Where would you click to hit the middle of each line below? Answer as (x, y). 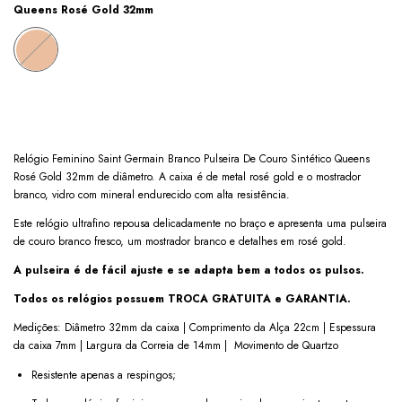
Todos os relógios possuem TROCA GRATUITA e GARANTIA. (182, 299)
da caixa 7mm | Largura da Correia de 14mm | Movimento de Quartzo (178, 346)
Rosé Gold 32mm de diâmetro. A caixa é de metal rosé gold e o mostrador (187, 177)
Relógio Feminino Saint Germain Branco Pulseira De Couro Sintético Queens (192, 159)
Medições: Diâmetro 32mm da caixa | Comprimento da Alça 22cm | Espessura (195, 328)
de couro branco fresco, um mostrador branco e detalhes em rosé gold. (180, 242)
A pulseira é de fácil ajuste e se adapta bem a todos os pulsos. (191, 271)
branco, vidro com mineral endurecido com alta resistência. (152, 195)
